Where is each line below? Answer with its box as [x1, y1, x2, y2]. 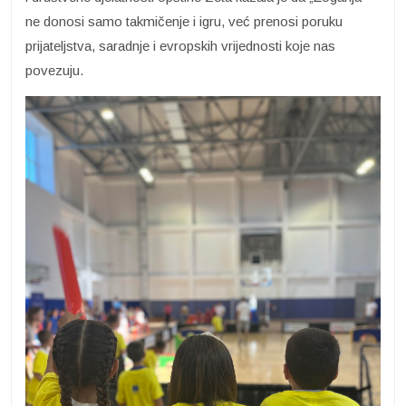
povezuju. [25, 63, 83, 79]
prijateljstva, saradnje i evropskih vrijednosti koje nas [25, 38, 335, 54]
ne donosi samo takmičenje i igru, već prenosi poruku [25, 14, 343, 30]
